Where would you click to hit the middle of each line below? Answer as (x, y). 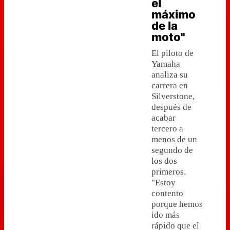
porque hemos (177, 204)
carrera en (170, 85)
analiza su (170, 75)
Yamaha (166, 64)
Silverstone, (173, 96)
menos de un (174, 139)
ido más (166, 215)
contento (167, 193)
